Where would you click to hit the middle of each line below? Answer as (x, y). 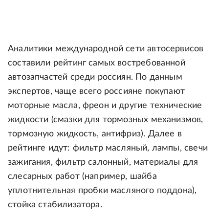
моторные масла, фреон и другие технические (105, 106)
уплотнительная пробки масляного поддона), (102, 191)
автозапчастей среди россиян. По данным (95, 77)
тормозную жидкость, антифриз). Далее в (95, 134)
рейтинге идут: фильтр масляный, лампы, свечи (108, 148)
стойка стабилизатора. (55, 205)
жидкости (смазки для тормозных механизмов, (106, 120)
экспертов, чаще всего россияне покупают (97, 92)
